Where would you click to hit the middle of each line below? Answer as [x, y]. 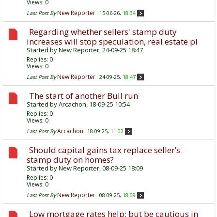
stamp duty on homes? [70, 160]
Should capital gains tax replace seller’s [105, 150]
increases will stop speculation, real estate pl [112, 42]
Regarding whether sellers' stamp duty [103, 32]
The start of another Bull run [84, 96]
